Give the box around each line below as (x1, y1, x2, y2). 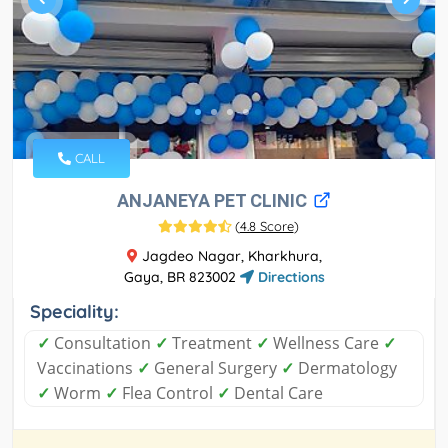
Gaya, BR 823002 (123, 267, 240, 286)
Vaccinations (37, 356, 137, 379)
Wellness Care (269, 331, 383, 354)
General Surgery (150, 356, 281, 379)
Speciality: (30, 299, 119, 323)
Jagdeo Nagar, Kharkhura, (137, 246, 322, 265)
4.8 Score (239, 217, 294, 234)
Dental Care (230, 381, 323, 404)
